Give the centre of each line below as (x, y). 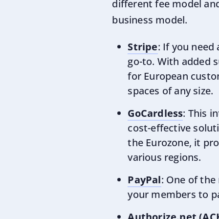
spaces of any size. (171, 91)
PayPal (144, 180)
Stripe (143, 47)
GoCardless (155, 113)
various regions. (164, 157)
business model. (150, 20)
